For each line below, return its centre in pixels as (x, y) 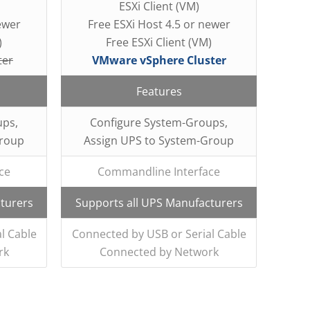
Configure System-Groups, (159, 122)
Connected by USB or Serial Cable (159, 234)
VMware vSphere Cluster (159, 60)
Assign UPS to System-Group (159, 140)
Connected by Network (159, 252)
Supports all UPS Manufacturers (159, 202)
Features (159, 91)
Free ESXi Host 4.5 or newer (159, 24)
